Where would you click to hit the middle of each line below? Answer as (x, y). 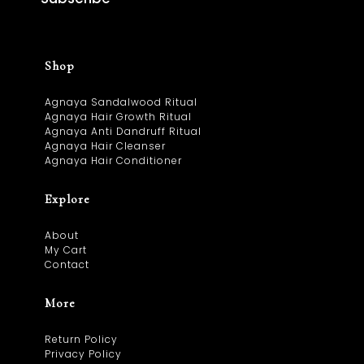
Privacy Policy (83, 354)
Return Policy (81, 340)
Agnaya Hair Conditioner (113, 161)
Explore (67, 199)
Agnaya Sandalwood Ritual (121, 102)
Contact (67, 265)
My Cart (66, 250)
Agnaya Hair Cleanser (105, 146)
